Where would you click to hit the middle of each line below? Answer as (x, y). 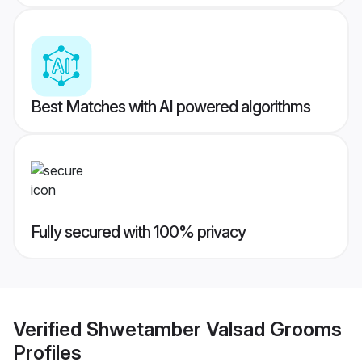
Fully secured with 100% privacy (138, 232)
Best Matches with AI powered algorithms (170, 107)
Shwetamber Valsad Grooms (214, 329)
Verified (50, 329)
